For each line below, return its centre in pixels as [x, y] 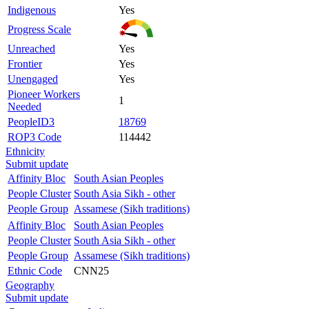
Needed [24, 106]
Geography [30, 285]
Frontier [25, 63]
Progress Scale [39, 29]
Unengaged [33, 79]
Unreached [31, 48]
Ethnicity [25, 151]
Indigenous [32, 10]
